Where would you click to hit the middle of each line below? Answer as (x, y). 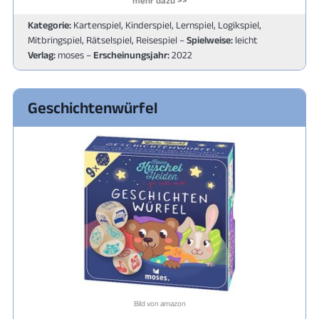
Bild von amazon (159, 303)
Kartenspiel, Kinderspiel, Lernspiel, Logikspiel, (166, 25)
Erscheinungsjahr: (131, 54)
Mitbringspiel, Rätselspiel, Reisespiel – (107, 40)
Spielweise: (210, 40)
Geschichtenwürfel (93, 107)
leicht (245, 40)
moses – (74, 54)
